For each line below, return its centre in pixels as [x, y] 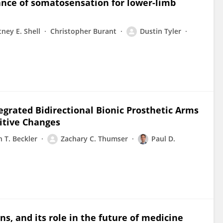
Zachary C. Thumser [94, 139]
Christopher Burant [83, 31]
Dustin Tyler [161, 31]
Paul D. [163, 139]
